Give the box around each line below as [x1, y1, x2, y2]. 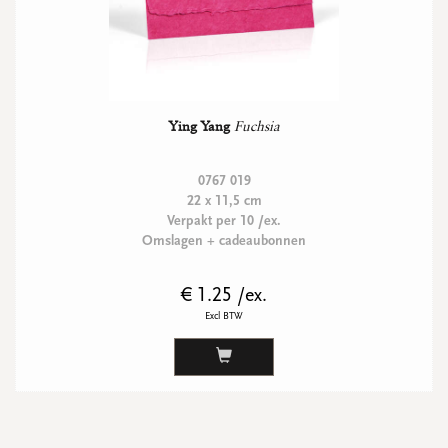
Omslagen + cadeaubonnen [142, 233, 306, 249]
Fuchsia [233, 118, 280, 134]
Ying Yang [168, 118, 230, 134]
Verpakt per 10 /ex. [167, 213, 281, 229]
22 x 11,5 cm [186, 193, 262, 209]
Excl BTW [205, 310, 243, 322]
